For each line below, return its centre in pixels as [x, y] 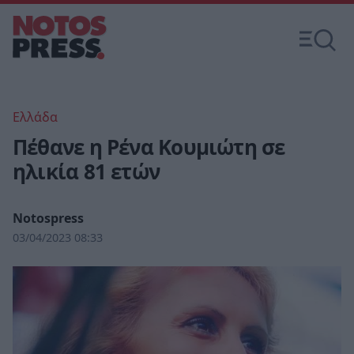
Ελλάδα [35, 117]
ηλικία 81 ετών [87, 171]
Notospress [48, 218]
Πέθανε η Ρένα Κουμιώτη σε [149, 147]
